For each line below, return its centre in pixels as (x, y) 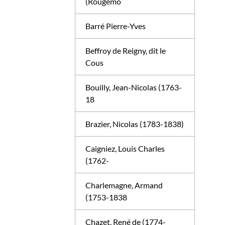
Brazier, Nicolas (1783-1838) (135, 124)
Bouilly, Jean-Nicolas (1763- (134, 87)
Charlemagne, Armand (124, 185)
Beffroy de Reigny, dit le (126, 50)
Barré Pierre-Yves (116, 26)
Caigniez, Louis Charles (125, 148)
